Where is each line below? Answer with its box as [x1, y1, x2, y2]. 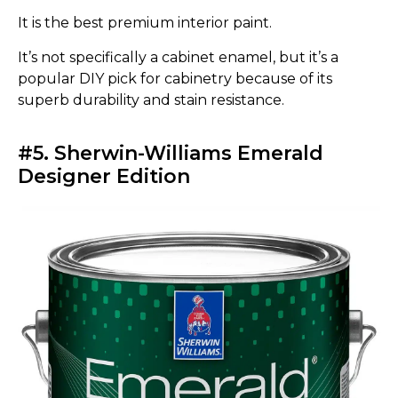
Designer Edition [18, 163, 190, 188]
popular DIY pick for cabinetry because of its [18, 69, 332, 87]
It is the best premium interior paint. [18, 14, 272, 32]
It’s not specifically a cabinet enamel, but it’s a [18, 48, 338, 66]
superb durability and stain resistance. [18, 91, 284, 108]
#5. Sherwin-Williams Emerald [18, 140, 323, 165]
